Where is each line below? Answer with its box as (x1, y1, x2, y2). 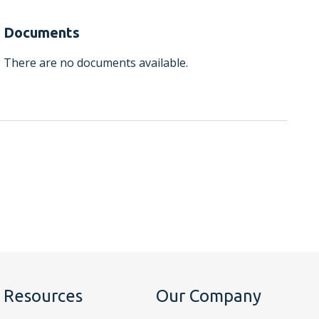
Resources (4, 286, 83, 305)
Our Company (156, 286, 261, 305)
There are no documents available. (4, 54, 188, 70)
